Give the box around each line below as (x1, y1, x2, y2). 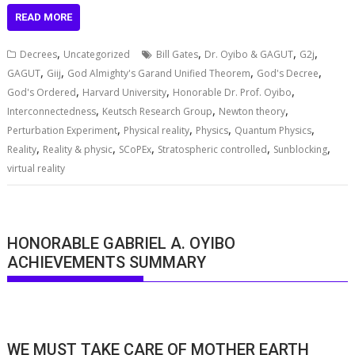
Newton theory (219, 105, 286, 119)
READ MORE (15, 11, 73, 24)
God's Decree (257, 67, 319, 81)
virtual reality (7, 162, 66, 176)
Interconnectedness (7, 105, 97, 119)
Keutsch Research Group (102, 105, 213, 119)
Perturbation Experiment (7, 124, 118, 138)
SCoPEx (119, 143, 152, 157)
